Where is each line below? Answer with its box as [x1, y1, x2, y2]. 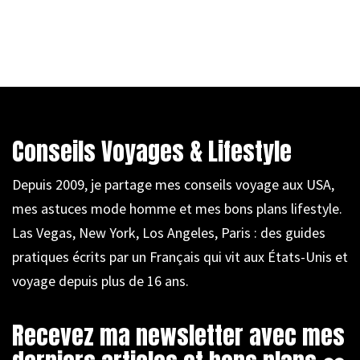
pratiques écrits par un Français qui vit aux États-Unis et [12, 247, 348, 267]
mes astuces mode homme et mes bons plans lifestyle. [12, 199, 342, 219]
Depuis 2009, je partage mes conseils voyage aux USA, [12, 175, 334, 194]
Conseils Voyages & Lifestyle [12, 133, 292, 170]
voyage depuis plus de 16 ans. [12, 272, 189, 291]
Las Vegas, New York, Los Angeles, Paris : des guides [12, 223, 325, 243]
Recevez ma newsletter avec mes [12, 317, 345, 354]
